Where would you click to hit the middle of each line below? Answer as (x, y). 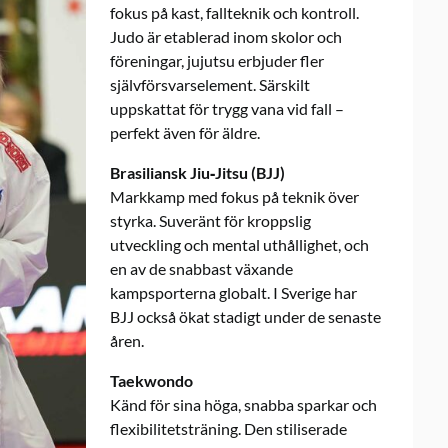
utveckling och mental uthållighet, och (239, 244)
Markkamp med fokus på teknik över (234, 196)
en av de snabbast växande (201, 268)
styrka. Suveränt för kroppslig (210, 220)
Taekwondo (151, 380)
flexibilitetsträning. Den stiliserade (228, 428)
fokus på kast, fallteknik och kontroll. (234, 12)
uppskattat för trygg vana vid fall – (227, 108)
